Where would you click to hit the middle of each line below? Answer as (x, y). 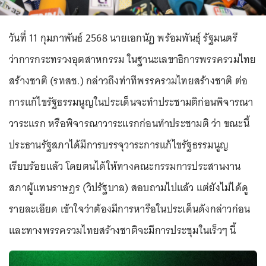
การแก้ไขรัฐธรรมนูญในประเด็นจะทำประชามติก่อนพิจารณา (131, 102)
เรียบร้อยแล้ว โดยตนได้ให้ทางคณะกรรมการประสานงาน (125, 166)
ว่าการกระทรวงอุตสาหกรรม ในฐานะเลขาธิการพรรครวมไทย (133, 59)
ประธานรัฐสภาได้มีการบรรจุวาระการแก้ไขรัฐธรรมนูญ (119, 145)
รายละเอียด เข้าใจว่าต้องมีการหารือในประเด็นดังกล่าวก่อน (130, 209)
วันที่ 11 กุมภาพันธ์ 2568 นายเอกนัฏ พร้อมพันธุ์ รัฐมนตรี (123, 38)
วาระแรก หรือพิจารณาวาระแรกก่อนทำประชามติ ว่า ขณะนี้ (129, 123)
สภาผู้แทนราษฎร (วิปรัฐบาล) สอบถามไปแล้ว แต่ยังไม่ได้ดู (129, 188)
